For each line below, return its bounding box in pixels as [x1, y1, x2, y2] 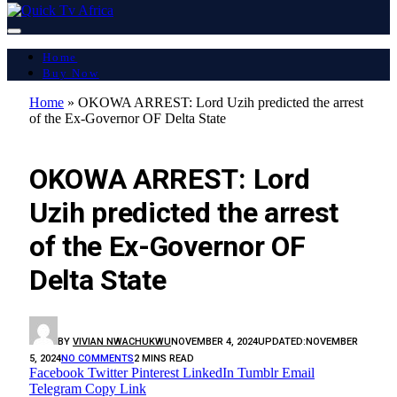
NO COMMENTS [61, 352, 134, 364]
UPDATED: [258, 335, 306, 347]
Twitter [88, 364, 128, 380]
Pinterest [131, 364, 179, 380]
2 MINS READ [134, 352, 194, 364]
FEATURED [38, 130, 91, 143]
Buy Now [43, 66, 99, 80]
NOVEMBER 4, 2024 [171, 335, 258, 347]
